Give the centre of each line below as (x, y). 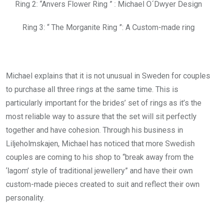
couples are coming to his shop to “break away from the (100, 157)
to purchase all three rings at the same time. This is (92, 90)
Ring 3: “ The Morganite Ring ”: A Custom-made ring (108, 28)
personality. (25, 198)
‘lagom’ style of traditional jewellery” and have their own (99, 171)
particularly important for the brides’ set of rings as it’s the (104, 103)
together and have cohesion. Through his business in (94, 130)
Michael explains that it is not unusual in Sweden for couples (108, 76)
